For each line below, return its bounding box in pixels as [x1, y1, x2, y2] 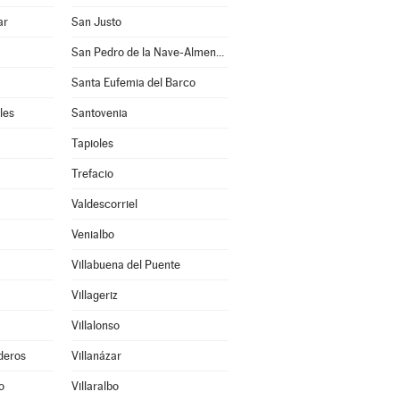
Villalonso [71, 319, 120, 332]
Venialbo [71, 228, 114, 241]
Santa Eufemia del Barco [71, 76, 196, 89]
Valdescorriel [71, 197, 137, 211]
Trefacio [71, 167, 113, 180]
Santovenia [71, 106, 128, 120]
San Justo [71, 15, 121, 29]
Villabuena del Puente [71, 258, 180, 271]
